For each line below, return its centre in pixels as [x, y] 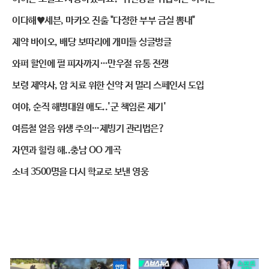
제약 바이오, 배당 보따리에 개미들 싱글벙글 [92, 42]
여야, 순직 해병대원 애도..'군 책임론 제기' [89, 107]
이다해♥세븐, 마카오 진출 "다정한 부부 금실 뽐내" [104, 21]
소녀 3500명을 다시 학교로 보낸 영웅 [80, 172]
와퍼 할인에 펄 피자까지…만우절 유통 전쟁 [90, 64]
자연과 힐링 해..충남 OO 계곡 [66, 150]
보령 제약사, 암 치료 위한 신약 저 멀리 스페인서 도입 [108, 86]
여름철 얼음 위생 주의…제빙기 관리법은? [88, 129]
